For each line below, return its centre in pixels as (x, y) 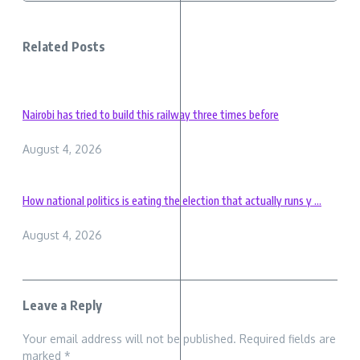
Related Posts (64, 47)
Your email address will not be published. (129, 339)
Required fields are (288, 339)
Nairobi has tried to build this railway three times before (151, 114)
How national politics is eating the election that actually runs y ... (172, 200)
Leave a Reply (63, 306)
